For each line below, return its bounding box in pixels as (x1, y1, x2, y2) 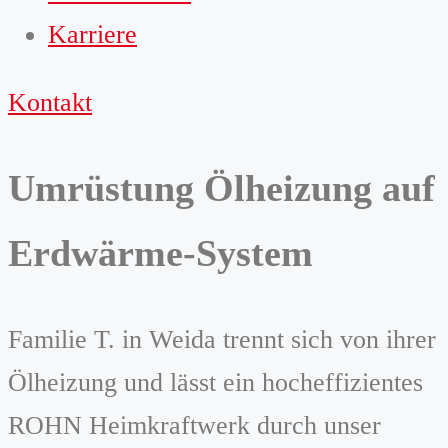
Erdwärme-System (8, 232, 313, 275)
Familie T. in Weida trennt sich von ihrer (8, 325, 436, 355)
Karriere (48, 19, 137, 49)
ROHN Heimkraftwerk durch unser (8, 411, 381, 441)
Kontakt (8, 88, 92, 118)
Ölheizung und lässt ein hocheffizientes (8, 368, 423, 398)
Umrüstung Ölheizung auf (8, 167, 435, 210)
